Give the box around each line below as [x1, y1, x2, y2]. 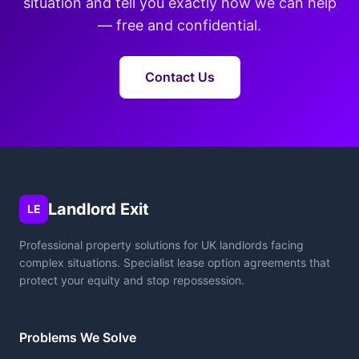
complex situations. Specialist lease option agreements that [19, 256, 330, 269]
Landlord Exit [48, 200, 149, 219]
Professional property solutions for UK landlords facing [19, 238, 304, 252]
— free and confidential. [98, 17, 261, 34]
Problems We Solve [19, 329, 136, 345]
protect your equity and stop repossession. [19, 273, 244, 287]
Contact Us [144, 69, 215, 85]
